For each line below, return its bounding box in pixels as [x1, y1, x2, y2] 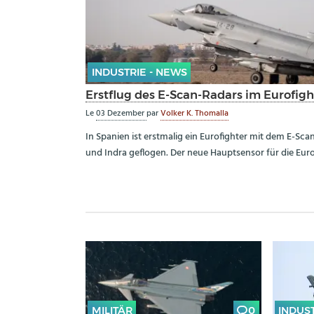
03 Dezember [96, 107, 146, 121]
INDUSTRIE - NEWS [91, 66, 187, 79]
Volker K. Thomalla [161, 107, 228, 121]
